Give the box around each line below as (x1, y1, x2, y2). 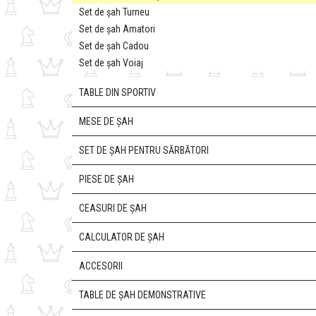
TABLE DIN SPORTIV (79, 87, 156, 98)
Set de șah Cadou (79, 40, 149, 51)
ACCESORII (79, 260, 123, 272)
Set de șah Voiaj (79, 57, 143, 68)
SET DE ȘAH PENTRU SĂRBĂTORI (79, 145, 209, 156)
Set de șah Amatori (79, 23, 155, 35)
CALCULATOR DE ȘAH (79, 231, 164, 243)
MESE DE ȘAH (79, 116, 133, 127)
